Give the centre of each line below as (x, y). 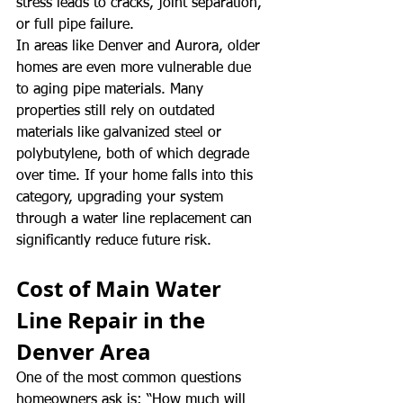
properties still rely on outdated (118, 111)
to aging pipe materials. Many (112, 90)
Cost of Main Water (121, 288)
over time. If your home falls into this (137, 176)
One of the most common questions (131, 378)
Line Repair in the (113, 320)
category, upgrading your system (122, 197)
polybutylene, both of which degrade (135, 154)
